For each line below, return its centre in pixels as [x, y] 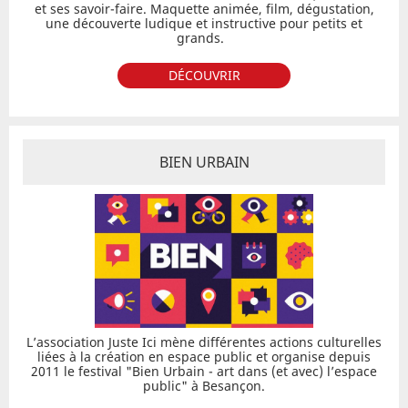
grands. [204, 38]
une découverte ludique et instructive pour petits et [204, 23]
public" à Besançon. [204, 386]
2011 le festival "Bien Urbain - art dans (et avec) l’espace [204, 371]
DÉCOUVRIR [204, 75]
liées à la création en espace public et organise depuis [204, 357]
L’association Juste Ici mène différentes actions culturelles [204, 342]
